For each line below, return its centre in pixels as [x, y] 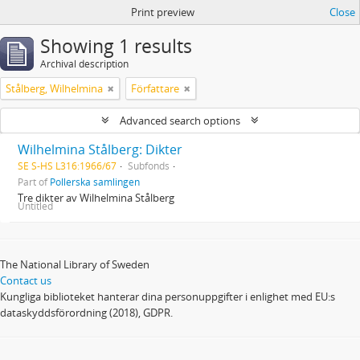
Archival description [84, 64]
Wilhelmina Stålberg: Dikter [100, 149]
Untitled [35, 206]
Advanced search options [180, 121]
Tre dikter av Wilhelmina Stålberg [96, 198]
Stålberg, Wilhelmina [54, 88]
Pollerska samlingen [95, 182]
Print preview [162, 12]
